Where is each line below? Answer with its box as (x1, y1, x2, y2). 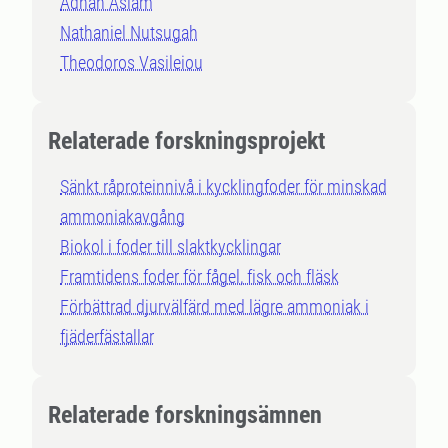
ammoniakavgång (60, 206, 185, 227)
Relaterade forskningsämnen (48, 401, 322, 429)
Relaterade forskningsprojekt (48, 127, 325, 155)
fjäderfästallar (60, 326, 154, 347)
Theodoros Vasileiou (60, 52, 203, 73)
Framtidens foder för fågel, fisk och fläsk (60, 266, 339, 287)
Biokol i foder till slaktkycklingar (60, 236, 281, 257)
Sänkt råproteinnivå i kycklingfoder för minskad (60, 176, 387, 197)
